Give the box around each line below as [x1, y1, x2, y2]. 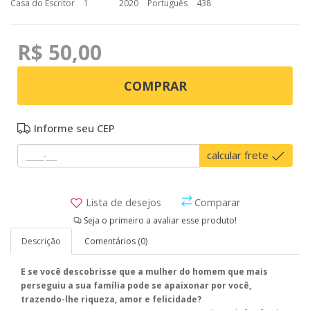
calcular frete [207, 148, 271, 163]
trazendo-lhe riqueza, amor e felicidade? [21, 293, 201, 306]
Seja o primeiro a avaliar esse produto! [82, 215, 237, 227]
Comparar [192, 196, 240, 210]
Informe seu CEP [31, 121, 115, 135]
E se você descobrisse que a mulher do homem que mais [21, 266, 268, 278]
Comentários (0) [84, 235, 147, 248]
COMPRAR [123, 77, 187, 94]
